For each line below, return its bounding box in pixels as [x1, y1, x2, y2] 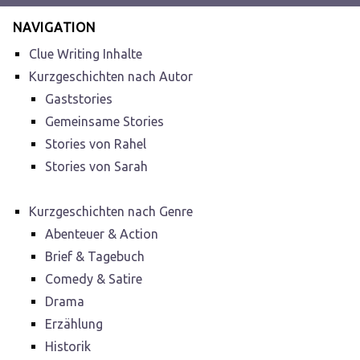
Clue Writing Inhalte [29, 46, 142, 61]
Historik [45, 338, 91, 354]
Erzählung [45, 316, 103, 331]
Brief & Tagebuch [45, 248, 145, 264]
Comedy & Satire [45, 271, 142, 286]
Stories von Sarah [45, 158, 148, 174]
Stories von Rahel [45, 136, 146, 151]
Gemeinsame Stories [45, 113, 164, 129]
